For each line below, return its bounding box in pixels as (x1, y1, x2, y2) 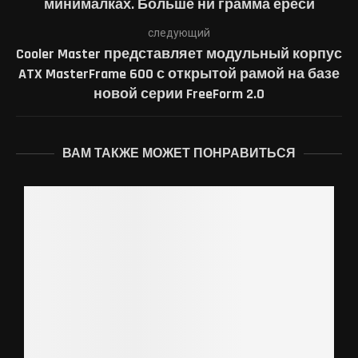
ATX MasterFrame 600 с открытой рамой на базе (18, 65, 340, 83)
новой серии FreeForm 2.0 (93, 85, 265, 103)
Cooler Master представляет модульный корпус (16, 45, 342, 63)
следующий (148, 26, 210, 39)
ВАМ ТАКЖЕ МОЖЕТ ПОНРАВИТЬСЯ (62, 145, 296, 162)
